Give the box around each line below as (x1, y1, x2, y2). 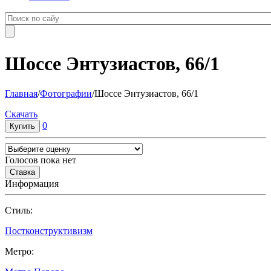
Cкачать (5, 108, 38, 119)
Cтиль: (5, 204, 33, 215)
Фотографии (40, 88, 92, 99)
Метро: (5, 246, 34, 256)
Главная (5, 88, 38, 99)
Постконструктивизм (5, 225, 93, 236)
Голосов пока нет (5, 154, 76, 165)
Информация (5, 178, 59, 189)
